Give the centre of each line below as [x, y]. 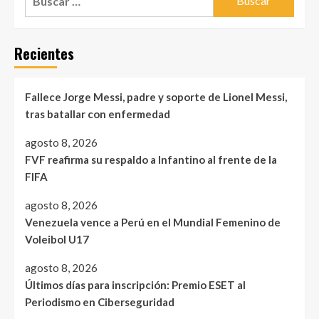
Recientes [44, 53]
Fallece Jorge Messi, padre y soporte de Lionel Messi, [156, 96]
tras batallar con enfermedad [98, 114]
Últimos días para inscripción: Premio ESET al [135, 284]
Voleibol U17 [57, 239]
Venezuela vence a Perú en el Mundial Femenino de [153, 222]
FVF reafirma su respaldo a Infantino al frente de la [151, 159]
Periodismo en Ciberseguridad [100, 302]
